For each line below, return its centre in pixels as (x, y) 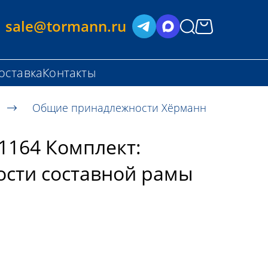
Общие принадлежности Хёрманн (119, 107)
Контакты (69, 72)
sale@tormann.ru (66, 26)
